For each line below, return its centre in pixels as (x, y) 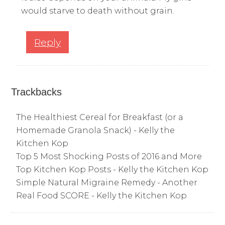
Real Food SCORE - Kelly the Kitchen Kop (102, 196)
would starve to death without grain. (98, 11)
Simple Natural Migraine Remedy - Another (107, 183)
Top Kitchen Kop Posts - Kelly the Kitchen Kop (113, 170)
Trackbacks (37, 92)
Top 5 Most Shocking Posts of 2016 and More (109, 157)
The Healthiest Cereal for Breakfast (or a (100, 118)
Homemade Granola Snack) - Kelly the (96, 131)
